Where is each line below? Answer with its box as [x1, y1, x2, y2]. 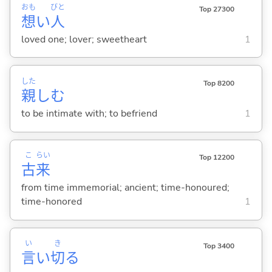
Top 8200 [203, 78, 234, 89]
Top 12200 [199, 152, 234, 163]
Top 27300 [199, 4, 234, 15]
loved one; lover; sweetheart [21, 32, 147, 46]
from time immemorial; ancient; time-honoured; [21, 181, 229, 195]
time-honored [21, 195, 82, 209]
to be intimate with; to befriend [21, 107, 157, 121]
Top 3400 [203, 240, 234, 251]
